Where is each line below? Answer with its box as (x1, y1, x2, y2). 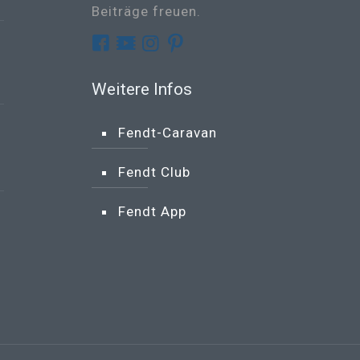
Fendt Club (118, 164, 190, 180)
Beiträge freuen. (92, 3, 201, 19)
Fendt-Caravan (118, 125, 217, 141)
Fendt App (118, 203, 186, 219)
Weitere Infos (92, 80, 192, 99)
